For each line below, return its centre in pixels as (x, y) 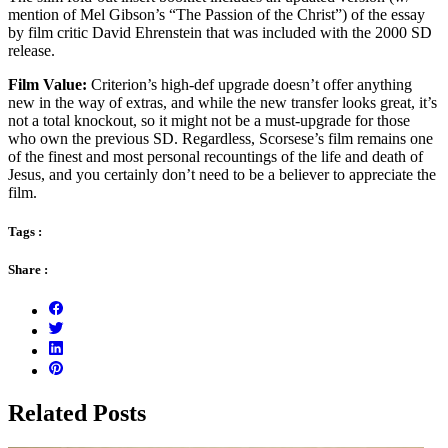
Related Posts (77, 413)
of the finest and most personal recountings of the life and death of (215, 156)
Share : (28, 270)
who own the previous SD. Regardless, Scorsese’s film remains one (220, 138)
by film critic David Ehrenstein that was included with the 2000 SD (220, 32)
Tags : (25, 231)
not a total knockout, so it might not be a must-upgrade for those (209, 120)
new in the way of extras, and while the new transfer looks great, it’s (222, 102)
